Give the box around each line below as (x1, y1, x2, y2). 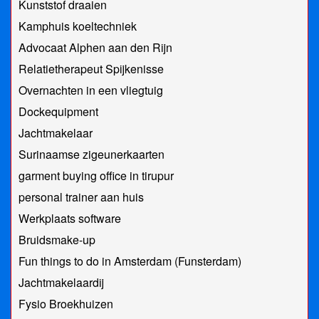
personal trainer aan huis (19, 189, 144, 206)
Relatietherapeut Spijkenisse (19, 61, 164, 78)
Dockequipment (19, 103, 98, 120)
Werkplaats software (19, 210, 121, 227)
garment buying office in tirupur (19, 167, 174, 184)
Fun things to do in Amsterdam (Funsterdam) (19, 253, 241, 270)
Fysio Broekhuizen (19, 296, 113, 313)
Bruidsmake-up (19, 231, 95, 249)
